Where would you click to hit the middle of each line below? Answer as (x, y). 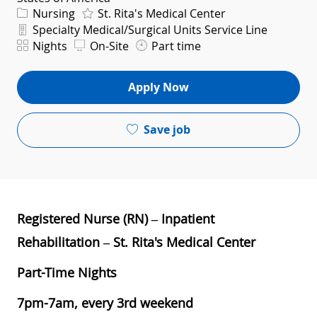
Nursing (52, 13)
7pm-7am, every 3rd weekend (105, 302)
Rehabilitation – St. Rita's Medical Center (136, 242)
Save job (167, 130)
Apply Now (158, 87)
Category (37, 11)
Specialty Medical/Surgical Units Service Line (149, 29)
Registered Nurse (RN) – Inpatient (116, 218)
